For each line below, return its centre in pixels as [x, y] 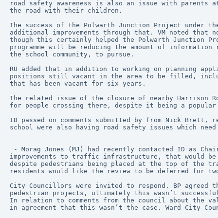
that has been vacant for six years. [78, 83]
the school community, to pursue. [72, 54]
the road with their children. [66, 10]
